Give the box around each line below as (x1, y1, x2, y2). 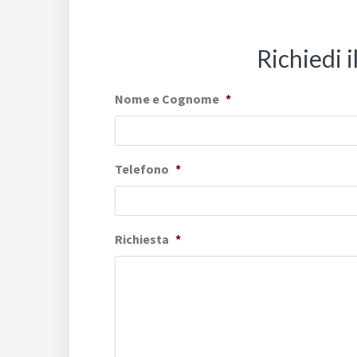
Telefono (115, 161, 169, 177)
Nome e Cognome (115, 91, 219, 107)
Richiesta (115, 231, 169, 247)
